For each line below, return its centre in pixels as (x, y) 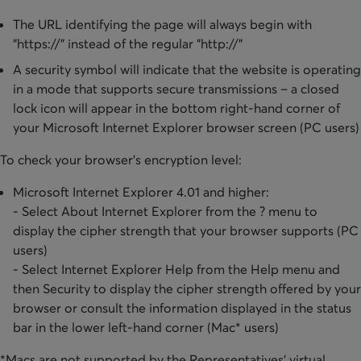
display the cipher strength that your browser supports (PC (186, 231)
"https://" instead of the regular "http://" (128, 44)
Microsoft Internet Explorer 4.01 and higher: (141, 192)
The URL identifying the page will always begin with (162, 25)
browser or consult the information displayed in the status (182, 308)
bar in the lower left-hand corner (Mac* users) (146, 328)
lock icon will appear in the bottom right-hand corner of (176, 108)
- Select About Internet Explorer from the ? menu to (165, 212)
